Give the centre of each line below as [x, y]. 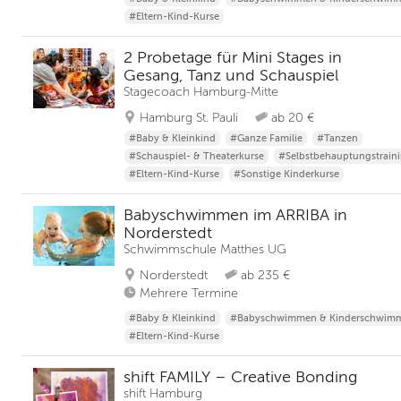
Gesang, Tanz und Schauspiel [231, 75]
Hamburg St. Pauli [189, 118]
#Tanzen [337, 138]
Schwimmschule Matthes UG [205, 249]
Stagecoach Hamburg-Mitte [201, 92]
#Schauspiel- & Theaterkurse [196, 156]
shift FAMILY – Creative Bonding [240, 377]
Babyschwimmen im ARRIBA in [235, 215]
